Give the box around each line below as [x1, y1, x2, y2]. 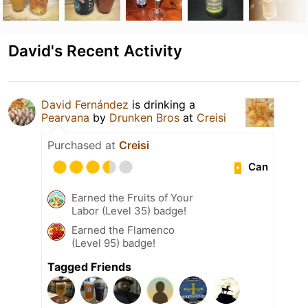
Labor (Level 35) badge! [71, 203, 186, 217]
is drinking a [129, 97, 195, 111]
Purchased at [47, 137, 119, 152]
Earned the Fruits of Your [71, 190, 193, 204]
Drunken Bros [109, 110, 179, 124]
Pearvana [41, 110, 93, 124]
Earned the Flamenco [71, 223, 175, 236]
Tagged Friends [47, 259, 131, 274]
